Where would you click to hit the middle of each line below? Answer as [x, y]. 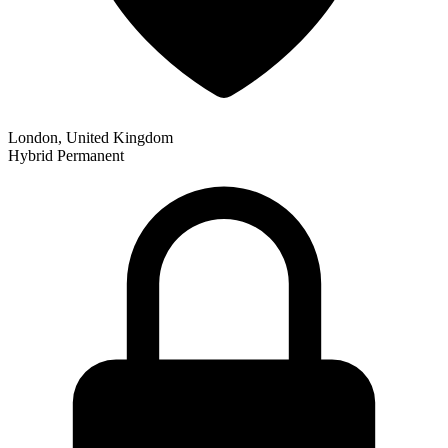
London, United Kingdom [90, 137]
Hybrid [30, 155]
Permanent [90, 155]
